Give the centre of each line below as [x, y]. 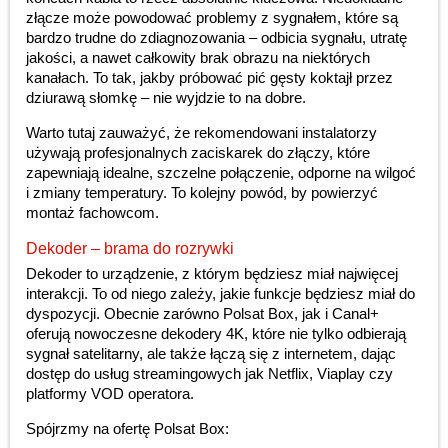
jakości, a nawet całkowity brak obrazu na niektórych [198, 58]
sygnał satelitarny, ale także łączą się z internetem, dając [211, 354]
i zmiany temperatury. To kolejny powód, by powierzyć [202, 193]
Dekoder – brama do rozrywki [130, 249]
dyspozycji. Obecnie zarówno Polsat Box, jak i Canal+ [202, 314]
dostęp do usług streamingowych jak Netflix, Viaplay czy [209, 374]
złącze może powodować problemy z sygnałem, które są [212, 18]
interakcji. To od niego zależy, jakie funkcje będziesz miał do [220, 294]
